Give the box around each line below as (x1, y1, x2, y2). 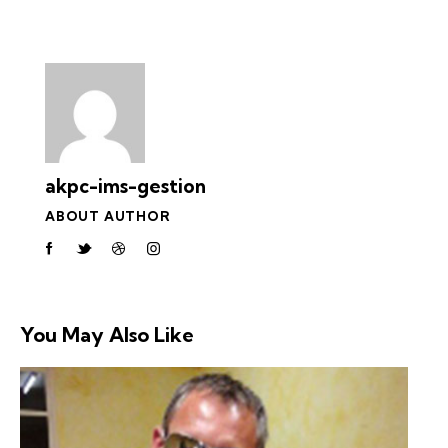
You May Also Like (20, 322, 194, 348)
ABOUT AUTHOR (45, 207, 171, 224)
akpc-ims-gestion (45, 173, 206, 198)
